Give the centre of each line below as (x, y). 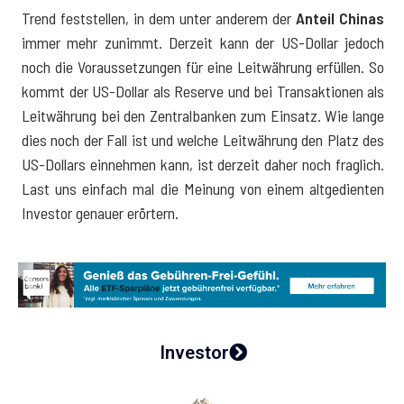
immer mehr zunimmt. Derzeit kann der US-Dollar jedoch (203, 42)
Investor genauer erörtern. (100, 212)
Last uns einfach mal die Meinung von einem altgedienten (203, 188)
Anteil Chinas (340, 18)
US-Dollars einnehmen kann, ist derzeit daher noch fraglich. (203, 164)
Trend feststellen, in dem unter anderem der (159, 18)
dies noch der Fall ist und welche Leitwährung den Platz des (203, 139)
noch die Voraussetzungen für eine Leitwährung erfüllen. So (203, 66)
